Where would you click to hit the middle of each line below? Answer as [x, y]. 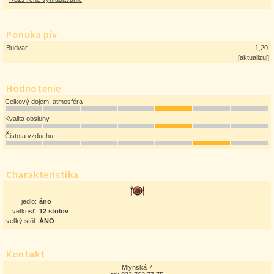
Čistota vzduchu [29, 136]
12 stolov [54, 211]
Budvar [17, 48]
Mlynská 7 [137, 267]
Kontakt [26, 254]
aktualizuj [254, 57]
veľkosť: [24, 211]
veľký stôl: [21, 221]
